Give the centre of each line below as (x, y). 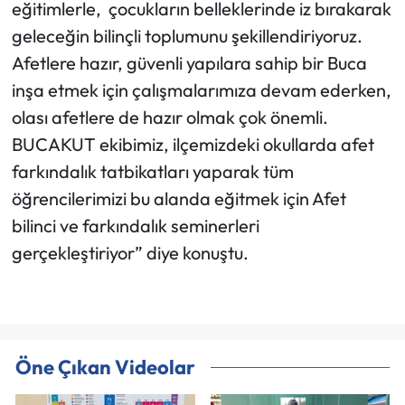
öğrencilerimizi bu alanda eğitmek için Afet (179, 199)
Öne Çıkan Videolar (105, 367)
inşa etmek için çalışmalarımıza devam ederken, (201, 90)
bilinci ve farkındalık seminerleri (135, 226)
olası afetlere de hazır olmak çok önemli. (170, 118)
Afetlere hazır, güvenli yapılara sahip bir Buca (189, 63)
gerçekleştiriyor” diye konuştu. (130, 253)
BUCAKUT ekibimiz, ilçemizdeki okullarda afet (193, 145)
